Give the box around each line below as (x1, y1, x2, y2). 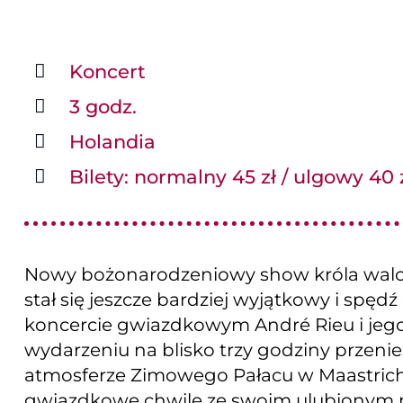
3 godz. (69, 94, 138, 118)
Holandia (69, 130, 157, 153)
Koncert (69, 59, 147, 83)
